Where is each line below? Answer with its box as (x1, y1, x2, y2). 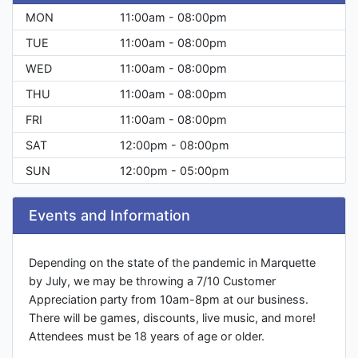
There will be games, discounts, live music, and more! (29, 311, 316, 325)
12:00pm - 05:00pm (120, 164, 229, 178)
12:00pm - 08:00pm (120, 138, 229, 153)
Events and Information (29, 207, 190, 225)
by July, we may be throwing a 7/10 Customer (29, 274, 276, 288)
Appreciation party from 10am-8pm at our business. (29, 292, 308, 307)
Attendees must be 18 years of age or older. (29, 329, 265, 344)
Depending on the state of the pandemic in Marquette (29, 256, 316, 270)
